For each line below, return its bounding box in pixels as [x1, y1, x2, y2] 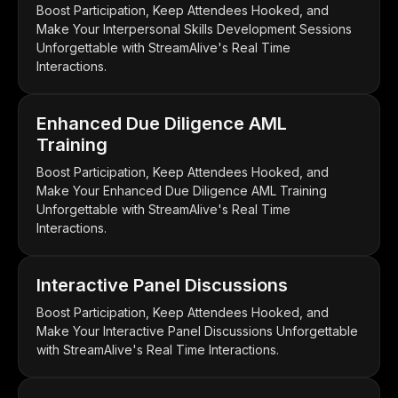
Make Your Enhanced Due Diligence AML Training [36, 182, 327, 198]
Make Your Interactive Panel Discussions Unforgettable [36, 322, 358, 338]
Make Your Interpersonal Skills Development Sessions [36, 20, 352, 36]
